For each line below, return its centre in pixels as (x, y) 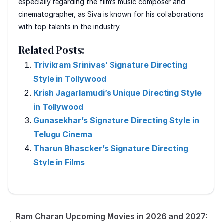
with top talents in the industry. (70, 26)
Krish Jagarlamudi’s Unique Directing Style (117, 92)
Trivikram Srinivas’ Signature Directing (110, 65)
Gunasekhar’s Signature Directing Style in (116, 120)
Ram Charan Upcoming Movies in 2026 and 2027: (111, 216)
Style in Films (59, 162)
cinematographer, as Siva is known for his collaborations (111, 14)
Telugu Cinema (63, 134)
